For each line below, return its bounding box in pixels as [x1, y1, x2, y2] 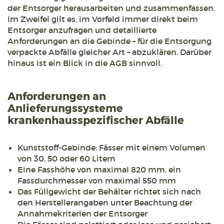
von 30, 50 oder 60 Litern [17, 153, 115, 164]
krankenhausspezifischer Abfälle [7, 114, 184, 128]
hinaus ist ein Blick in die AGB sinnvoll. [7, 58, 162, 68]
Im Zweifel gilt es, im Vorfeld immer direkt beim [7, 14, 198, 24]
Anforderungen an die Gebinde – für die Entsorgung [7, 36, 211, 46]
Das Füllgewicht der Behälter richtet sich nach [17, 186, 201, 197]
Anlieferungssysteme [7, 102, 123, 116]
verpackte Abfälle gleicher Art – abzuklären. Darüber [7, 47, 211, 57]
